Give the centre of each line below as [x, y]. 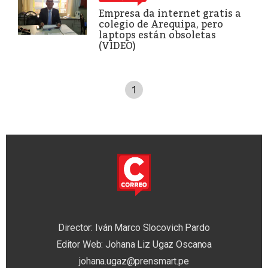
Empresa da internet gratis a [170, 13]
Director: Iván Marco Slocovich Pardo [134, 228]
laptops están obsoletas [157, 35]
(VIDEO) [117, 45]
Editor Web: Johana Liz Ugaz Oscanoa [134, 245]
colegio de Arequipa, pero [161, 24]
